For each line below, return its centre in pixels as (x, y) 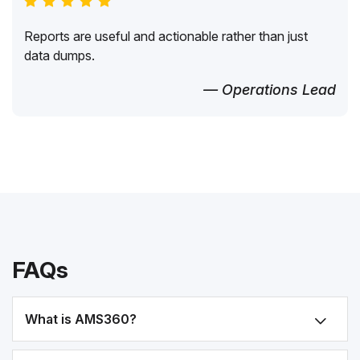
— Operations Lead (270, 90)
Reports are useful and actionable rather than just (166, 36)
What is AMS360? (81, 319)
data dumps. (59, 55)
